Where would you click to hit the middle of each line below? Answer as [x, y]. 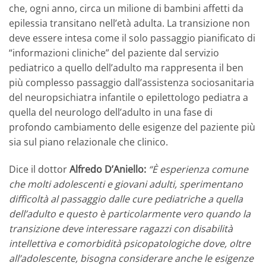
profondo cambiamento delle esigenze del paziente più [132, 127]
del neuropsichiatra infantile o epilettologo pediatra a [129, 98]
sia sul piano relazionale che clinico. [88, 142]
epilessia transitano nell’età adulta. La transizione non [129, 23]
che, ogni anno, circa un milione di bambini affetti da [126, 9]
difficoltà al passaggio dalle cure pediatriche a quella [126, 199]
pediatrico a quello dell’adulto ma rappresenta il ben [126, 68]
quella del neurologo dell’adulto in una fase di [111, 113]
